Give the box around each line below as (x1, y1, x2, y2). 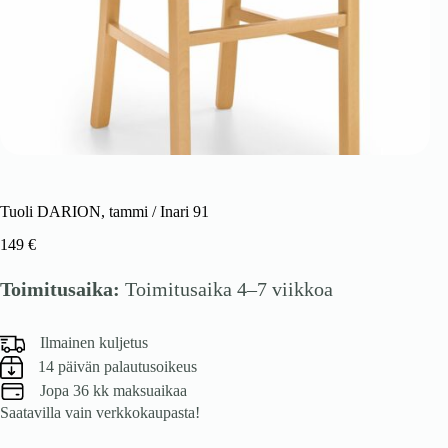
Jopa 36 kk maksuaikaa (40, 382, 187, 400)
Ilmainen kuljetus (40, 334, 148, 352)
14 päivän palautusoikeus (38, 358, 197, 376)
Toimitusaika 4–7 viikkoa (120, 277, 333, 300)
